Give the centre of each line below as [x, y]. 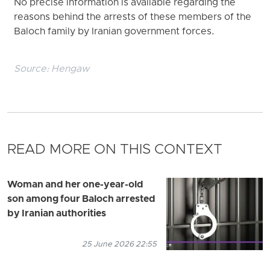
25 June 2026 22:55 [119, 245]
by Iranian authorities [57, 214]
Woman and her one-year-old [75, 185]
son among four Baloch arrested [81, 200]
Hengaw [71, 70]
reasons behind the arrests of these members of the [133, 17]
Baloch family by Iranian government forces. [115, 32]
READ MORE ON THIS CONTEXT [115, 150]
